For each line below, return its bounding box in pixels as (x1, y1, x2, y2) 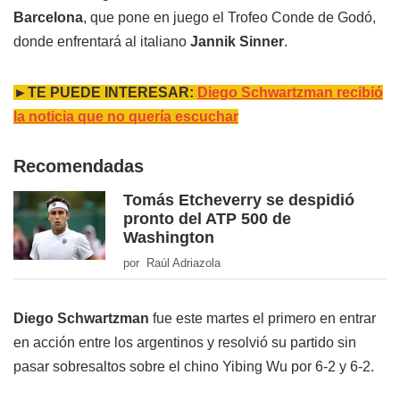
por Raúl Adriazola (123, 256, 221, 271)
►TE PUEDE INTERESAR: (13, 85, 197, 101)
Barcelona (13, 10, 83, 26)
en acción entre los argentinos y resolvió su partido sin (13, 335, 356, 351)
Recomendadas (13, 156, 144, 177)
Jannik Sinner (190, 34, 284, 50)
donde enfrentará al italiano (13, 34, 190, 50)
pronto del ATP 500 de (123, 210, 291, 229)
